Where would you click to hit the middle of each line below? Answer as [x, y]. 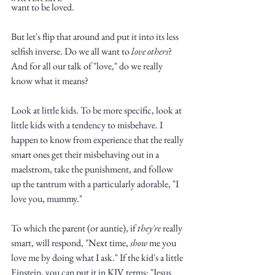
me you [163, 243]
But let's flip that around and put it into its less [96, 37]
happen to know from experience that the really [98, 140]
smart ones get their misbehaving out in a [86, 154]
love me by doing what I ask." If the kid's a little [98, 258]
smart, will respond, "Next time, [71, 243]
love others [150, 51]
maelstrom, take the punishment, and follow [93, 169]
